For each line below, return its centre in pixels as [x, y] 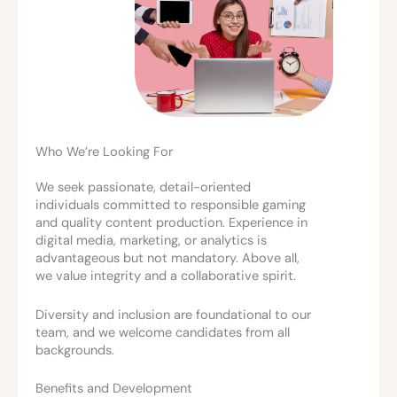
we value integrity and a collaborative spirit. [166, 276]
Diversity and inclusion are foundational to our [173, 315]
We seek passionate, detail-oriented [143, 188]
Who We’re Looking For [104, 152]
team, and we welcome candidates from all [163, 332]
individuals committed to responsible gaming [171, 206]
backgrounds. [75, 350]
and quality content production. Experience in [171, 223]
